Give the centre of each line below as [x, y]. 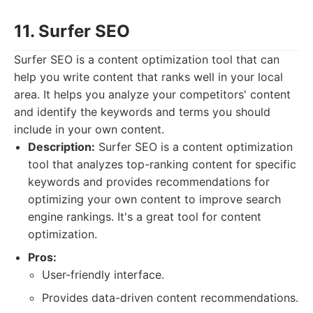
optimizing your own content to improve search [154, 199]
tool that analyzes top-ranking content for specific [162, 164]
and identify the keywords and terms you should [142, 112]
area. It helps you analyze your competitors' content [152, 94]
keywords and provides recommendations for [149, 182]
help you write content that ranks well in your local [148, 77]
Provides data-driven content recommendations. [170, 298]
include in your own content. [89, 129]
